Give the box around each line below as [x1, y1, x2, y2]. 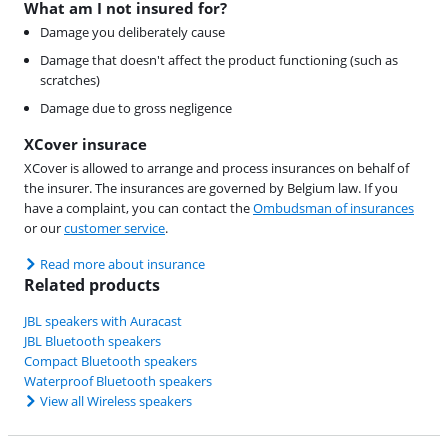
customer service [64, 219, 165, 238]
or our [24, 219, 64, 238]
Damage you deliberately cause [40, 23, 225, 42]
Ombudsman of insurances [253, 199, 414, 218]
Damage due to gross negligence [40, 99, 232, 118]
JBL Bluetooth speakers [24, 332, 161, 351]
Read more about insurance [40, 255, 205, 274]
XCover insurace [24, 134, 147, 155]
